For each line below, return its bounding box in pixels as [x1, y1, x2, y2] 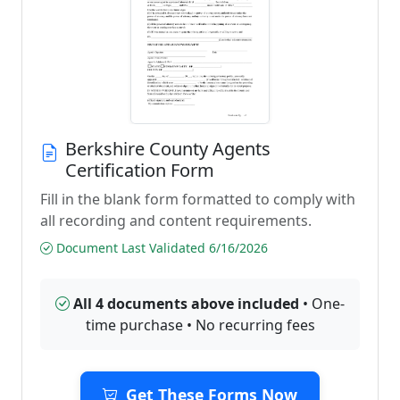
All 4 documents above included [73, 294, 299, 313]
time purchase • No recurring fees [85, 315, 315, 335]
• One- [299, 294, 345, 313]
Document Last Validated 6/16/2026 [53, 239, 268, 256]
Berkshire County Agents [65, 137, 271, 161]
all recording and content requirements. [40, 211, 312, 230]
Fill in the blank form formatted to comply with [40, 189, 355, 209]
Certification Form [65, 158, 214, 182]
